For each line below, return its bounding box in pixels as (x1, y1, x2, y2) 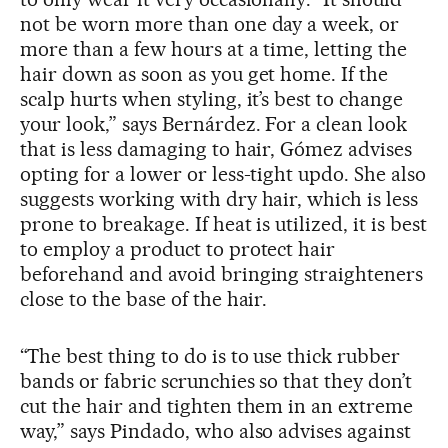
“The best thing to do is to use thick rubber (20, 344, 401, 369)
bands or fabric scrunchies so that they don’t (20, 369, 413, 394)
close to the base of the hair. (20, 287, 268, 312)
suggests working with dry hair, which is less (20, 187, 419, 212)
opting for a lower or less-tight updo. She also (20, 162, 427, 187)
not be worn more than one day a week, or (20, 12, 400, 37)
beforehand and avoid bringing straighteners (20, 262, 424, 287)
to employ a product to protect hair (20, 237, 336, 262)
